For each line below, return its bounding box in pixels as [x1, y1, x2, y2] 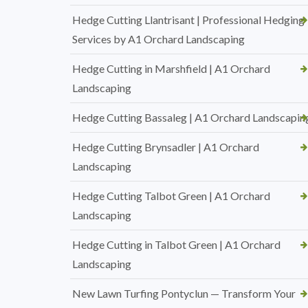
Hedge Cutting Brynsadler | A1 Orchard [72, 140, 259, 153]
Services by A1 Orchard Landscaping [72, 32, 245, 45]
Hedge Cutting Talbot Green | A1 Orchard [72, 189, 270, 202]
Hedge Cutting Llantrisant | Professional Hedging [72, 13, 305, 26]
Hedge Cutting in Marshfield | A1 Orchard [72, 62, 270, 75]
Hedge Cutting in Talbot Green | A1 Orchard [72, 238, 280, 251]
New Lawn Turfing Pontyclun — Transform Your [72, 287, 296, 300]
